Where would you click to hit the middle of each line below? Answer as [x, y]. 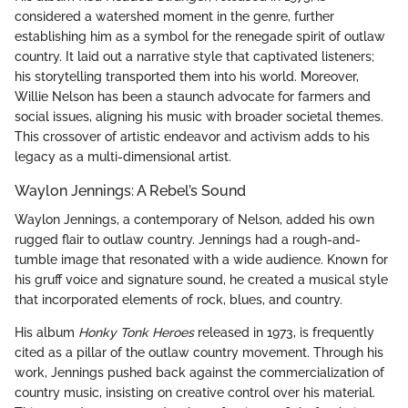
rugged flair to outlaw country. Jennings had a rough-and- [188, 240]
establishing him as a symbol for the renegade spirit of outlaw [200, 36]
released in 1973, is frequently [284, 333]
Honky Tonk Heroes [136, 333]
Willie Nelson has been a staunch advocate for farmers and [193, 96]
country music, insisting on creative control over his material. [195, 393]
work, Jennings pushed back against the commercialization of [199, 373]
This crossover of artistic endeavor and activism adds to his [192, 136]
